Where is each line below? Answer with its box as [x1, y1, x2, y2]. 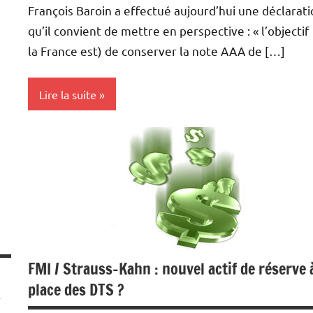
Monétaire [36, 133, 87, 147]
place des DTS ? [28, 279, 124, 301]
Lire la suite [39, 87, 96, 101]
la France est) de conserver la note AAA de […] [28, 43, 285, 59]
